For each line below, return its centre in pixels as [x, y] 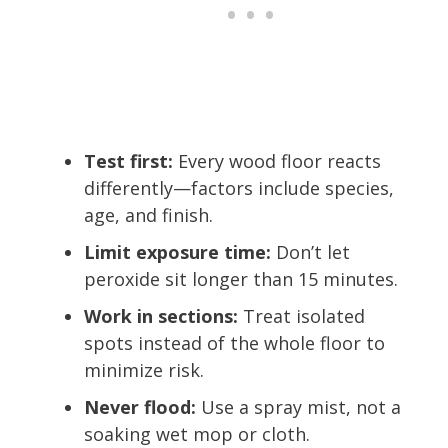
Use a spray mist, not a [298, 406]
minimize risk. [144, 369]
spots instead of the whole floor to [234, 342]
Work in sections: [161, 315]
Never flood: [140, 406]
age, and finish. [148, 214]
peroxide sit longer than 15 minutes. [241, 278]
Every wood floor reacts [277, 160]
